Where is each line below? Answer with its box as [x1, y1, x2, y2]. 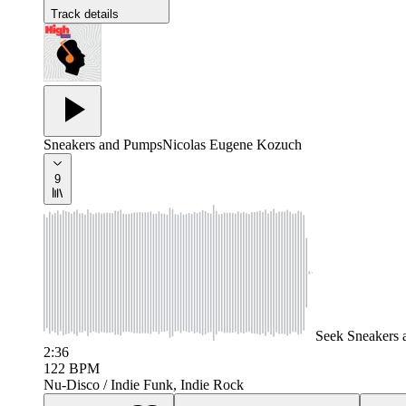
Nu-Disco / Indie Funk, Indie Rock [43, 376, 244, 392]
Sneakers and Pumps [43, 136, 162, 152]
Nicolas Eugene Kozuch [162, 136, 302, 152]
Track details [51, 6, 119, 21]
